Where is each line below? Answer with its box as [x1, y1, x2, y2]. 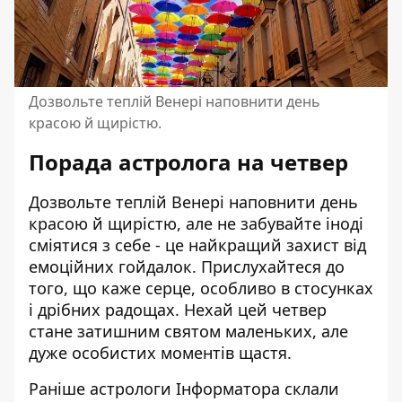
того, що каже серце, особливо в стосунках [29, 277, 373, 300]
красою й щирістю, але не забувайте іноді [29, 213, 363, 235]
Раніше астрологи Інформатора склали [29, 378, 339, 400]
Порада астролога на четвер [29, 147, 348, 178]
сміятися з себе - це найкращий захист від [29, 234, 366, 257]
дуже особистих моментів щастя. [29, 342, 292, 364]
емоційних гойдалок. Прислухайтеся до [29, 256, 345, 278]
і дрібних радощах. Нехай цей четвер [29, 299, 327, 321]
